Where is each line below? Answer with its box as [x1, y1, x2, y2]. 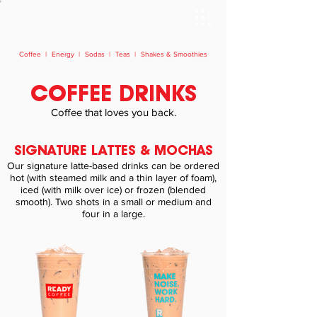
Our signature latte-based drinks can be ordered [7, 160, 219, 172]
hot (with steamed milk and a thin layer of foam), [10, 172, 217, 184]
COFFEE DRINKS [30, 79, 197, 107]
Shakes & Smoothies [138, 50, 208, 59]
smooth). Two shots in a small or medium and [15, 196, 212, 208]
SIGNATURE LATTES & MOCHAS [13, 142, 213, 158]
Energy [49, 50, 77, 59]
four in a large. [81, 208, 145, 220]
